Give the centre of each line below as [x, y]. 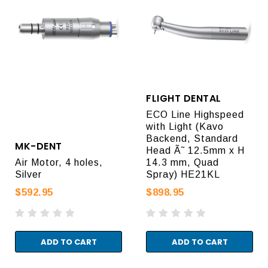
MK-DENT [39, 146]
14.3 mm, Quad [182, 162]
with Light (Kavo [185, 126]
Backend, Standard [192, 138]
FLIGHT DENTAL [184, 98]
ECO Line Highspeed [195, 114]
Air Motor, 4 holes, [59, 162]
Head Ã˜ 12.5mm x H [195, 150]
